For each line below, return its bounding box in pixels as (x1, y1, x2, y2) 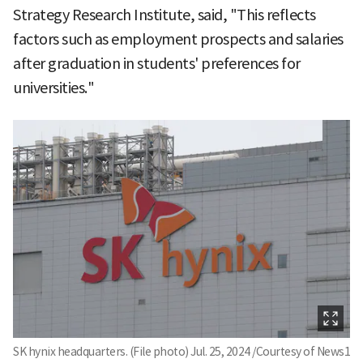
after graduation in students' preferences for (13, 53, 301, 73)
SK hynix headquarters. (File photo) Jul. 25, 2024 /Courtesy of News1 (13, 344, 350, 359)
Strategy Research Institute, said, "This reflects (13, 5, 316, 24)
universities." (13, 78, 94, 97)
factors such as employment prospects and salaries (13, 29, 344, 49)
